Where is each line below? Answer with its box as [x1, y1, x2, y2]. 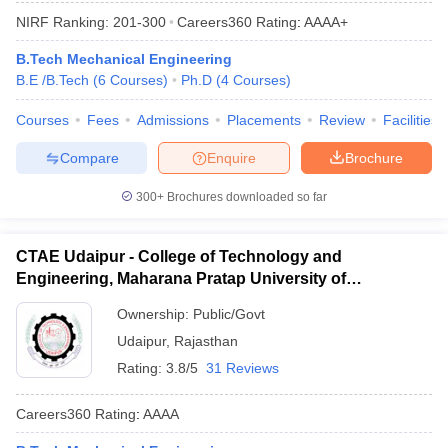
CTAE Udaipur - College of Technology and [16, 248, 342, 265]
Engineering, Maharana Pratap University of [16, 270, 346, 287]
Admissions [137, 112, 209, 128]
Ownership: [117, 306, 193, 322]
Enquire [207, 149, 256, 166]
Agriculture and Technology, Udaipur [16, 292, 296, 309]
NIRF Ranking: [16, 13, 109, 30]
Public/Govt [193, 306, 265, 322]
